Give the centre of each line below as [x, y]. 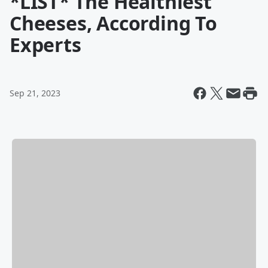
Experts [45, 45]
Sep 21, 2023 [35, 93]
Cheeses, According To [113, 23]
